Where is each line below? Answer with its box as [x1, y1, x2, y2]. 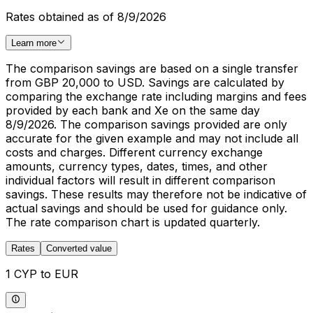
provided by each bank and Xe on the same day [6, 103, 260, 118]
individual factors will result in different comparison [6, 173, 275, 188]
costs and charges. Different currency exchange [6, 145, 263, 160]
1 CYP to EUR [6, 267, 78, 282]
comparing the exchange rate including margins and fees [6, 89, 307, 104]
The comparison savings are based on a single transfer [6, 61, 298, 76]
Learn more [11, 38, 57, 49]
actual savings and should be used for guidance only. [6, 201, 287, 216]
